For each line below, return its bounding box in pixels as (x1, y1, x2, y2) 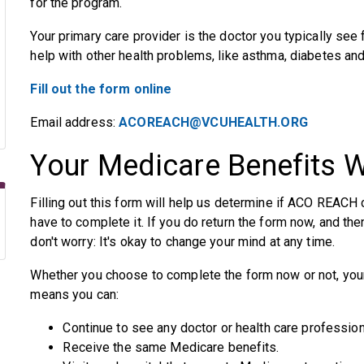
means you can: (30, 287, 119, 302)
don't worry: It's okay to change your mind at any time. (30, 234, 335, 249)
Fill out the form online (30, 81, 172, 97)
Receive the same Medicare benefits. (63, 340, 279, 355)
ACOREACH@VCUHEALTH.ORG (119, 115, 308, 130)
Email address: (30, 115, 119, 130)
